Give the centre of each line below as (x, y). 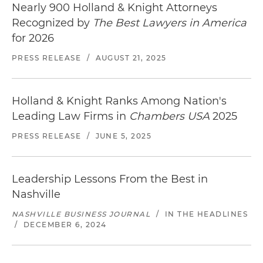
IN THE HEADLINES (206, 214)
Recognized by (52, 23)
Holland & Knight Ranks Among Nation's (119, 101)
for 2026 (33, 38)
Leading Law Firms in (70, 116)
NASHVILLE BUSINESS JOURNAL (81, 214)
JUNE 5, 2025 (124, 136)
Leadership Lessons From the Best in (110, 179)
